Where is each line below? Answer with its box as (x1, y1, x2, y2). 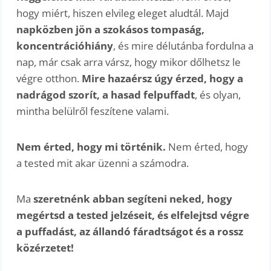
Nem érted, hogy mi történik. (16, 139, 166, 154)
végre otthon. (16, 71, 82, 85)
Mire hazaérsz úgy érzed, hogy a (82, 71, 244, 85)
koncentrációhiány (16, 38, 114, 53)
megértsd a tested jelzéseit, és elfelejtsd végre (16, 207, 250, 222)
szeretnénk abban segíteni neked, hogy (33, 191, 233, 206)
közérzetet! (16, 240, 74, 255)
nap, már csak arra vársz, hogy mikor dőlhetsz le (16, 54, 241, 69)
